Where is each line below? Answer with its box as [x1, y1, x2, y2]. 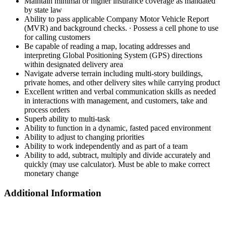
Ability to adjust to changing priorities [24, 133, 144, 142]
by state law [24, 6, 62, 15]
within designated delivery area [24, 60, 123, 69]
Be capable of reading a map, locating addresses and [24, 42, 190, 51]
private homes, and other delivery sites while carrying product [24, 78, 220, 87]
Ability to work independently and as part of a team [24, 142, 188, 151]
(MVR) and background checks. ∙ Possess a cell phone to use [24, 24, 218, 33]
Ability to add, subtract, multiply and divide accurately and [24, 151, 210, 160]
